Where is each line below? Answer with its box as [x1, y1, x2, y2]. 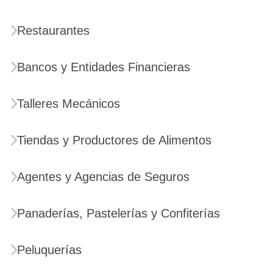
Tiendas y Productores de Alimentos [17, 133, 211, 147]
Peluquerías [17, 243, 82, 257]
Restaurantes [17, 24, 90, 37]
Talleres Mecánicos [17, 97, 120, 110]
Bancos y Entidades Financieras [17, 60, 190, 74]
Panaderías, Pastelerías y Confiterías [17, 207, 220, 220]
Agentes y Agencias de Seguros [17, 170, 190, 183]
